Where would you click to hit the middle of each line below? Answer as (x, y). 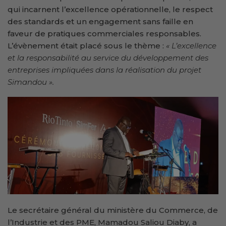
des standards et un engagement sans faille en (100, 21)
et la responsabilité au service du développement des (108, 58)
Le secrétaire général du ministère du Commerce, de (113, 210)
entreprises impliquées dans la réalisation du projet (104, 70)
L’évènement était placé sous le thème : (87, 45)
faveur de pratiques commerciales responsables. (104, 33)
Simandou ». (31, 82)
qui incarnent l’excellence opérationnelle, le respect (110, 9)
